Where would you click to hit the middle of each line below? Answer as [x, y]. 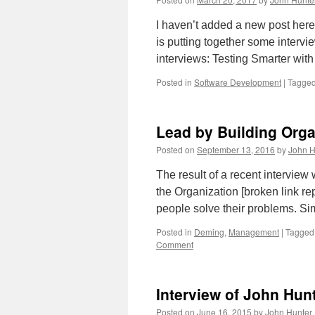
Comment [175, 244]
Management [254, 232]
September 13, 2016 [236, 149]
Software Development [238, 82]
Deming [209, 232]
